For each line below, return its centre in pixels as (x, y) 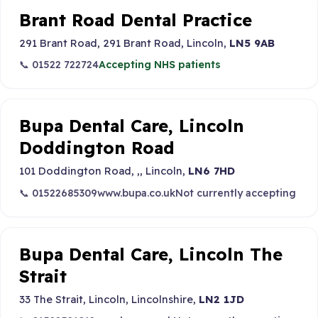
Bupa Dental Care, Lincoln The (150, 254)
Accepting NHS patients (159, 65)
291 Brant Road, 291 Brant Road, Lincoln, (124, 43)
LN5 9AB (252, 43)
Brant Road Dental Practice (135, 20)
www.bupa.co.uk (136, 193)
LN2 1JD (221, 299)
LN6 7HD (211, 171)
